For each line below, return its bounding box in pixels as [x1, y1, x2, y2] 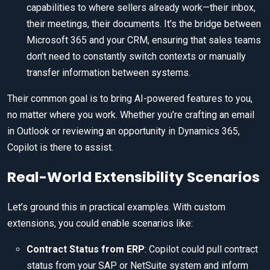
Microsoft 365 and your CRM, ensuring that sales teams [27, 34, 261, 46]
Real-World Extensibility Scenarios [7, 167, 260, 187]
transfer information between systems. [27, 67, 190, 79]
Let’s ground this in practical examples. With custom [7, 201, 225, 213]
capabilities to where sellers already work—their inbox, [27, 2, 256, 14]
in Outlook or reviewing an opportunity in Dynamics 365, [7, 125, 240, 137]
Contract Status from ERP [27, 243, 145, 256]
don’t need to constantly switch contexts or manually [27, 51, 246, 63]
